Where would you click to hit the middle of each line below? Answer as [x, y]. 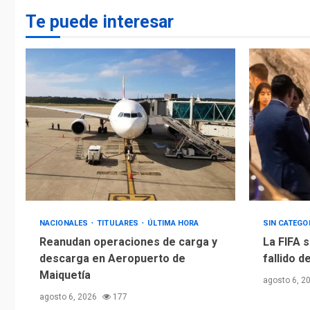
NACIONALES [65, 223]
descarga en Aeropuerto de [112, 258]
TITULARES [119, 223]
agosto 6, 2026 [69, 297]
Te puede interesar [100, 21]
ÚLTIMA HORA [173, 223]
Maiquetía [65, 275]
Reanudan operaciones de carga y [128, 241]
